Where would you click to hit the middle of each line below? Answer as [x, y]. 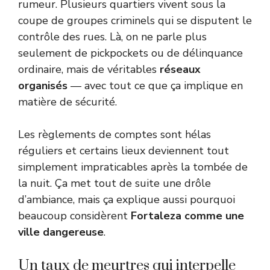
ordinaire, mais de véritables [89, 70]
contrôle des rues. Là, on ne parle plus [112, 37]
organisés [43, 86]
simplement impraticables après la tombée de [133, 167]
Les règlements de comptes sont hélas [115, 135]
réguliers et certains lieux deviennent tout [124, 151]
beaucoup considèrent [74, 216]
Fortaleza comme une [187, 216]
